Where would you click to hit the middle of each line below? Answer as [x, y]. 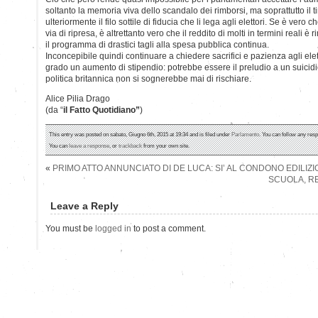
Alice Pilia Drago [78, 98]
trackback [130, 145]
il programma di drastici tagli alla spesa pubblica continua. [157, 44]
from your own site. [166, 145]
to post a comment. [169, 228]
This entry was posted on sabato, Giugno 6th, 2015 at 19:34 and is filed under [140, 134]
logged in [113, 228]
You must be [70, 228]
